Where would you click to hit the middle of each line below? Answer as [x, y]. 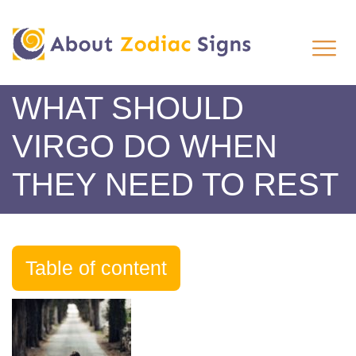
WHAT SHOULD [128, 108]
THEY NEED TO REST [175, 184]
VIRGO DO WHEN [145, 146]
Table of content [96, 268]
